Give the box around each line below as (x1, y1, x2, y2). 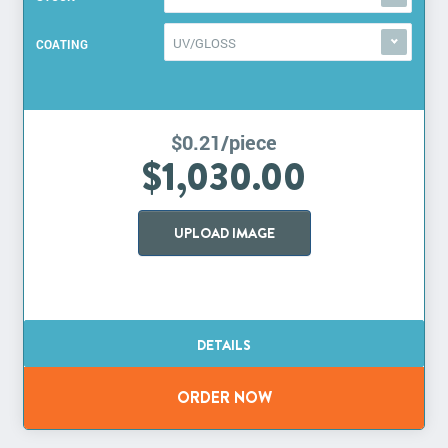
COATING (36, 36, 88, 53)
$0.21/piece (171, 129, 277, 156)
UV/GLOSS (172, 34, 236, 53)
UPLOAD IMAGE (173, 223, 275, 244)
